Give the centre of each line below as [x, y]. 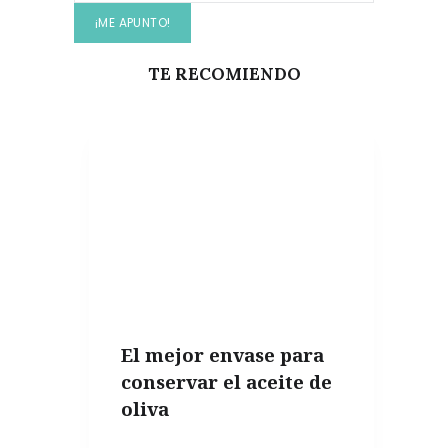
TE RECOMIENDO [224, 73]
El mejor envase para [222, 354]
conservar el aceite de [226, 381]
